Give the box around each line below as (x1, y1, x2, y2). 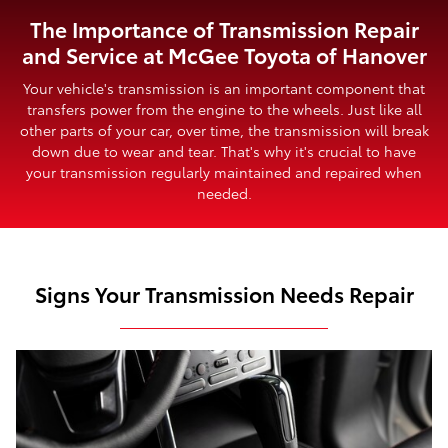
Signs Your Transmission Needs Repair (34, 279, 414, 309)
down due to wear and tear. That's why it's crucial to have (32, 141, 416, 162)
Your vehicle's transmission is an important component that (23, 78, 425, 99)
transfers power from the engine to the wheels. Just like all (26, 99, 422, 120)
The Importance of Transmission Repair (29, 13, 419, 43)
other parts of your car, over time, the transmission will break (19, 120, 429, 141)
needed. (196, 183, 252, 204)
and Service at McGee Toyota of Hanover (21, 39, 427, 69)
